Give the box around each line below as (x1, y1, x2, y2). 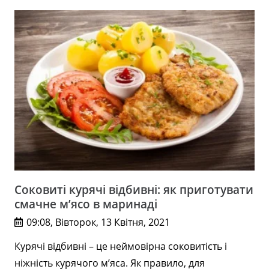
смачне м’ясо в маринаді (14, 195, 157, 212)
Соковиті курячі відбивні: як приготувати (14, 181, 253, 198)
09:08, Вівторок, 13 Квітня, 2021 (26, 216, 171, 229)
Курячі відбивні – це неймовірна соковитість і (14, 239, 227, 253)
